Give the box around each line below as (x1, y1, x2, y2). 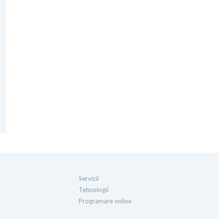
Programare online (78, 197, 131, 205)
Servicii (78, 175, 99, 182)
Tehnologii (78, 186, 109, 194)
